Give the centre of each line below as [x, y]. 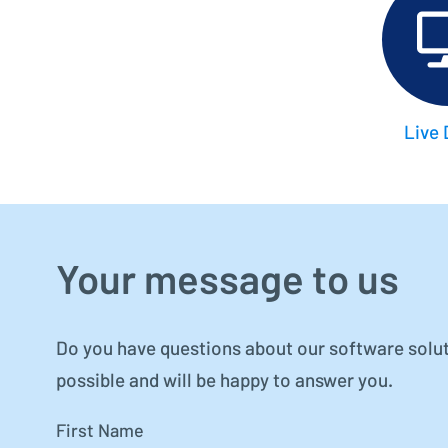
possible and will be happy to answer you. [224, 382]
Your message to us [227, 282]
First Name [100, 432]
